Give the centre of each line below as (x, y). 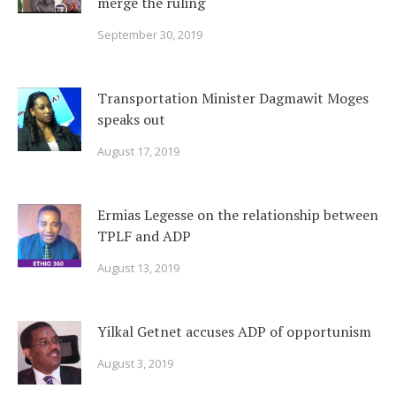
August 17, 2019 (138, 151)
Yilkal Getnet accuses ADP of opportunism (234, 331)
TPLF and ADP (144, 236)
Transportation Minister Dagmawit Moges (233, 98)
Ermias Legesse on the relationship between (238, 215)
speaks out (131, 119)
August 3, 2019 (135, 363)
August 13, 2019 (138, 268)
